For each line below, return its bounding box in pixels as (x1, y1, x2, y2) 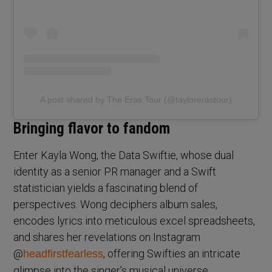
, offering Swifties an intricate (103, 246, 241, 260)
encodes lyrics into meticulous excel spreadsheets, (13, 214, 256, 227)
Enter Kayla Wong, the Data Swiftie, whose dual (13, 148, 234, 161)
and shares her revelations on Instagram (13, 230, 201, 243)
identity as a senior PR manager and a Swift (13, 165, 217, 178)
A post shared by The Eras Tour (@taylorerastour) (40, 94, 232, 104)
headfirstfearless (23, 247, 104, 260)
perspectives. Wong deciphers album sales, (13, 197, 218, 211)
